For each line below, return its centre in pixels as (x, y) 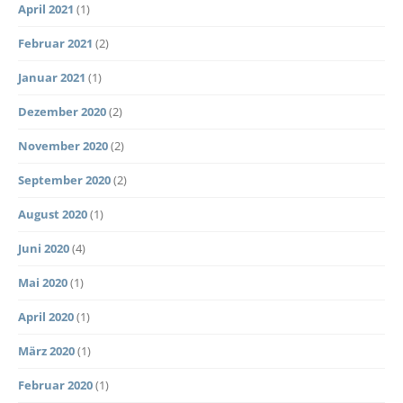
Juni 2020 (44, 248)
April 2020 (46, 316)
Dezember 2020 (62, 111)
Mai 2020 (43, 282)
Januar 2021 (52, 77)
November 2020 (63, 145)
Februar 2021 (55, 43)
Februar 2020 (55, 385)
